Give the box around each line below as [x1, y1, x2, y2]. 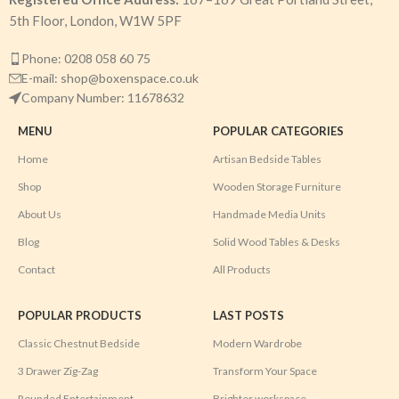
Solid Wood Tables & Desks [212, 234, 340, 248]
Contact [18, 262, 55, 276]
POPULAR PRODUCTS [18, 307, 142, 322]
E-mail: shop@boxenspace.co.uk [21, 69, 199, 85]
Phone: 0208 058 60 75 [21, 50, 151, 66]
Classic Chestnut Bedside [18, 336, 140, 350]
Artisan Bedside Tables [212, 151, 322, 166]
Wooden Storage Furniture [212, 179, 341, 193]
